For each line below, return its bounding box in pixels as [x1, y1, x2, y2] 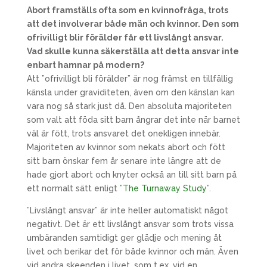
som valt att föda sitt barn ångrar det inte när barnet [26, 115, 240, 125]
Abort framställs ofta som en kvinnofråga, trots [26, 5, 228, 15]
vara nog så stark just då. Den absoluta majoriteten [26, 101, 232, 111]
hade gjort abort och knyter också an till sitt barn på [26, 170, 237, 179]
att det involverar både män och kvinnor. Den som [26, 19, 239, 29]
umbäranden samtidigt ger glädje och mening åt [26, 233, 222, 243]
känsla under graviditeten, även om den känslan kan [26, 88, 235, 97]
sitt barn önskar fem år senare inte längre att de [26, 156, 221, 166]
